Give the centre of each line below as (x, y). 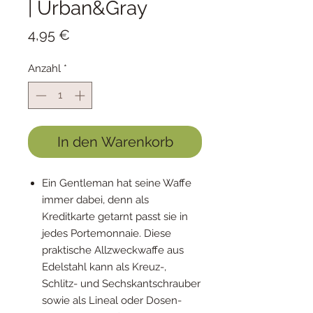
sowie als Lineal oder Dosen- (112, 300)
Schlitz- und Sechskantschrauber (121, 283)
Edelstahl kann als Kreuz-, (104, 267)
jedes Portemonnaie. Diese (107, 233)
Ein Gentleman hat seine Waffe (117, 183)
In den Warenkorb (115, 141)
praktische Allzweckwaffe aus (113, 250)
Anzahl (44, 68)
